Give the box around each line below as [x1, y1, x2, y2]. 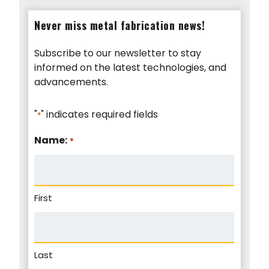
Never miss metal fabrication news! [34, 17, 205, 34]
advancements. [34, 75, 109, 89]
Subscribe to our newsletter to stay [34, 46, 202, 61]
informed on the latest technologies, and [34, 61, 227, 75]
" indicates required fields [41, 107, 159, 122]
